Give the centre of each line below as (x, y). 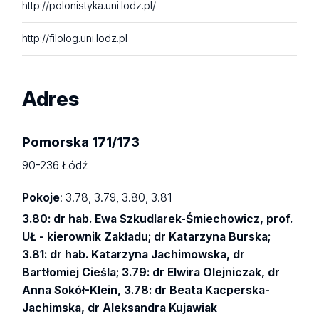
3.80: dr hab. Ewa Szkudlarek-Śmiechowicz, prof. (158, 219)
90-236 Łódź (55, 165)
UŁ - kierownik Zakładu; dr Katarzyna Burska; (147, 237)
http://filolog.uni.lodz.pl (75, 38)
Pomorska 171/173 (81, 141)
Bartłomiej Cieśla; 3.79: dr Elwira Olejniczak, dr (151, 273)
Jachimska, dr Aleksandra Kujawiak (120, 308)
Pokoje (41, 197)
